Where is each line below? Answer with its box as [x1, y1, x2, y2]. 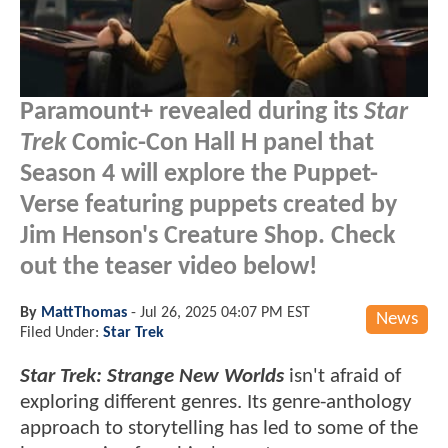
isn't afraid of [284, 365, 401, 387]
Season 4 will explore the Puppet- [20, 161, 378, 187]
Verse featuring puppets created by [20, 192, 397, 218]
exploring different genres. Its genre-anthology [20, 391, 412, 413]
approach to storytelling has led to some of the [20, 417, 418, 439]
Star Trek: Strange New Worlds [20, 365, 284, 387]
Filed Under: [20, 324, 103, 341]
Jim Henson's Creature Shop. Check [20, 223, 395, 249]
